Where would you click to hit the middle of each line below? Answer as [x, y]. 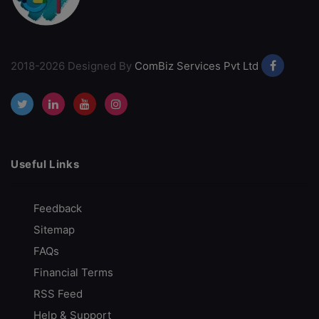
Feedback [58, 208]
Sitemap [54, 230]
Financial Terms [73, 272]
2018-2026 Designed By [73, 66]
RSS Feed [58, 294]
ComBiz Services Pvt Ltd [197, 66]
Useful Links [45, 164]
